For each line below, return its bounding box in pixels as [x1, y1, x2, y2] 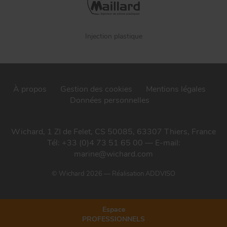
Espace [102, 205, 125, 214]
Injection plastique [85, 31, 142, 42]
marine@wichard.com [74, 148, 153, 160]
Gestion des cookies [60, 84, 132, 95]
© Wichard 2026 [52, 169, 102, 179]
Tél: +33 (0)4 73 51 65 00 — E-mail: [47, 137, 180, 149]
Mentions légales [146, 84, 206, 95]
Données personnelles [69, 95, 149, 106]
